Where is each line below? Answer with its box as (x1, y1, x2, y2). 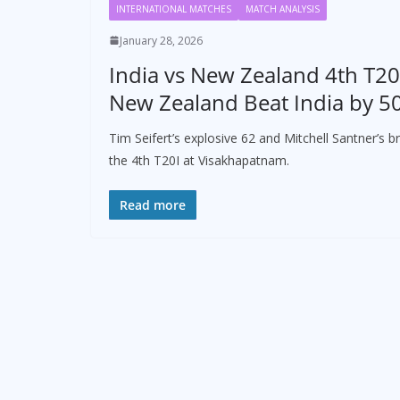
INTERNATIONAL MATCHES (116, 2, 231, 15)
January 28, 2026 (120, 32, 203, 48)
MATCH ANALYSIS (246, 2, 320, 15)
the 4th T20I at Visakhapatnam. (109, 151, 289, 169)
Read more (120, 196, 186, 213)
